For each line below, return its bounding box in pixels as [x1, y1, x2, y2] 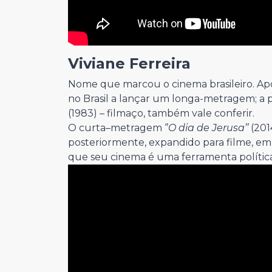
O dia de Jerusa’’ [168, 121, 248, 134]
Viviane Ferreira [68, 54, 195, 72]
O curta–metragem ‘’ [68, 121, 168, 134]
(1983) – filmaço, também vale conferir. [68, 107, 259, 119]
